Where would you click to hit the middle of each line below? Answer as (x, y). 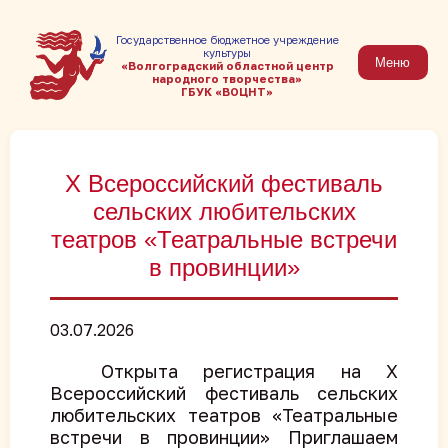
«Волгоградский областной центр (227, 65)
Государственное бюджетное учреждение (227, 39)
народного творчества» (227, 78)
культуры (227, 52)
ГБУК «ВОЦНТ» (227, 91)
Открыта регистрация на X (224, 371)
